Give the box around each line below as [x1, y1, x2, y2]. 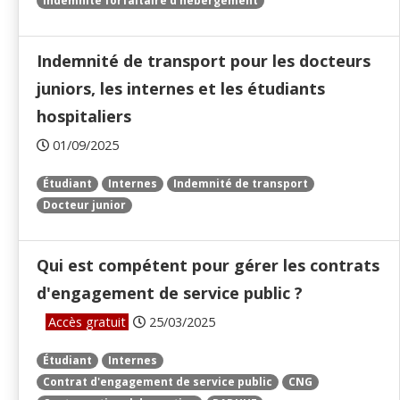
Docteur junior [43, 197, 126, 213]
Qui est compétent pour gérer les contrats [37, 254, 379, 277]
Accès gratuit [48, 313, 126, 331]
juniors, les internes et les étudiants [37, 78, 325, 100]
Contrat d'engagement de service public [43, 374, 272, 390]
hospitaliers [37, 105, 131, 128]
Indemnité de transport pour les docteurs [37, 50, 371, 72]
